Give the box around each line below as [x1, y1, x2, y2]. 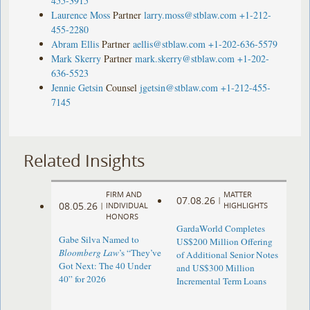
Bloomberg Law [59, 246, 120, 259]
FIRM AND [106, 189, 143, 200]
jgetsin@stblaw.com [140, 80, 219, 94]
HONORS [106, 211, 139, 222]
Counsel [106, 80, 138, 94]
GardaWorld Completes [176, 222, 265, 235]
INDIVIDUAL [106, 200, 149, 211]
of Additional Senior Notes [176, 248, 278, 262]
